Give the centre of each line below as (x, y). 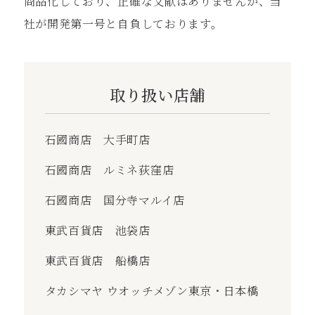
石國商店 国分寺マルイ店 (115, 200)
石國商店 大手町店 (97, 139)
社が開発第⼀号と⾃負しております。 (123, 23)
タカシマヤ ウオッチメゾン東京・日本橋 (152, 290)
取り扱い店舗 (157, 94)
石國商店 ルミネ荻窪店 (109, 169)
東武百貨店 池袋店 (97, 230)
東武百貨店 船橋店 (97, 260)
